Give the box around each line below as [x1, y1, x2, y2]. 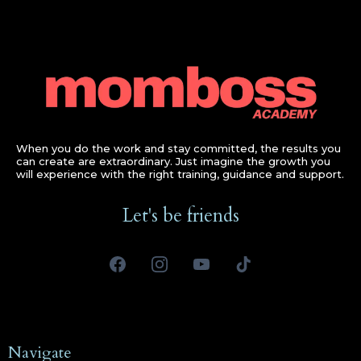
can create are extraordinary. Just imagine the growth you [16, 154, 330, 168]
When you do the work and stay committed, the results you [16, 141, 341, 155]
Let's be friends [122, 202, 239, 228]
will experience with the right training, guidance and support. [16, 167, 344, 180]
